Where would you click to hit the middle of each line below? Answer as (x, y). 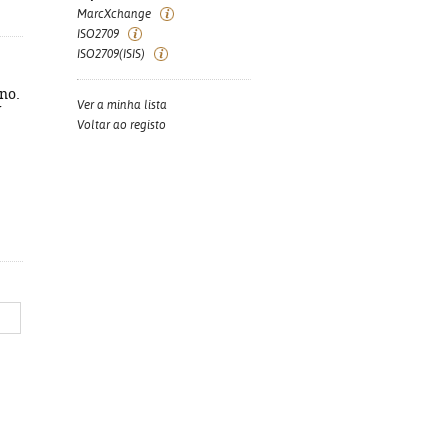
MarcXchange (114, 14)
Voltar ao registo (121, 125)
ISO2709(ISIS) (111, 54)
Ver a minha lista (122, 105)
